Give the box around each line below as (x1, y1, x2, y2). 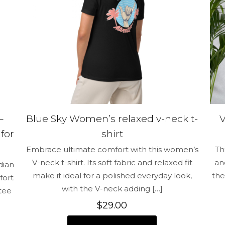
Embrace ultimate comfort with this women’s (26, 145, 198, 155)
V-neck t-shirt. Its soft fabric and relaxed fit (32, 158, 192, 168)
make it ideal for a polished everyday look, (32, 171, 192, 181)
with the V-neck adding (61, 184, 150, 194)
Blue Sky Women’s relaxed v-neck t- (26, 113, 198, 125)
